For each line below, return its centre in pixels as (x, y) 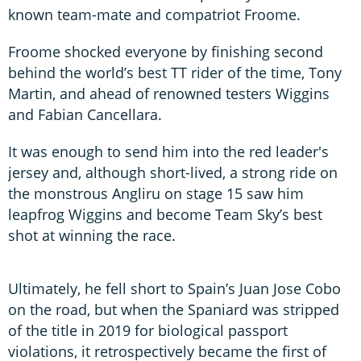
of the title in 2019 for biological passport (148, 330)
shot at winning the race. (92, 235)
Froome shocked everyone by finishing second (166, 51)
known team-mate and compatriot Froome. (154, 14)
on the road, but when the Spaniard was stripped (174, 309)
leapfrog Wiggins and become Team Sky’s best (165, 214)
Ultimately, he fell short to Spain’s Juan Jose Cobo (174, 288)
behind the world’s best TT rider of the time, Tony (175, 72)
